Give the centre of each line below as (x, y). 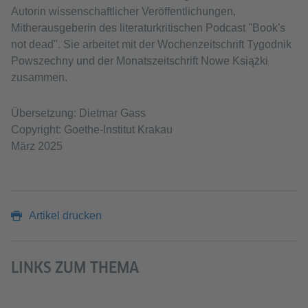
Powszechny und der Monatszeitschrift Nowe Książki (140, 61)
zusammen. (39, 78)
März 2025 (37, 146)
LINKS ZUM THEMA (75, 268)
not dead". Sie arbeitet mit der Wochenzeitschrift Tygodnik (151, 45)
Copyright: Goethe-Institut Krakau (92, 130)
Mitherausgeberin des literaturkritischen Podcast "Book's (148, 28)
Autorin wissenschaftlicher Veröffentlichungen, (123, 12)
